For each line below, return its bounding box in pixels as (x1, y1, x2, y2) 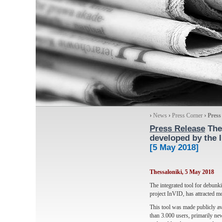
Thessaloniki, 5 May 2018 (150, 168, 214, 175)
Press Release (150, 124, 205, 133)
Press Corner (172, 112, 203, 119)
